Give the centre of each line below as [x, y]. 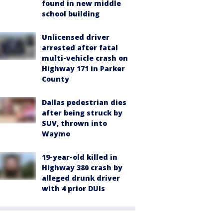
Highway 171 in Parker [83, 68]
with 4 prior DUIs [73, 188]
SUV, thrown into [74, 123]
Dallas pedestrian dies [84, 102]
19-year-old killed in [80, 157]
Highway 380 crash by [82, 167]
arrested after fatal [80, 47]
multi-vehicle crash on [85, 58]
